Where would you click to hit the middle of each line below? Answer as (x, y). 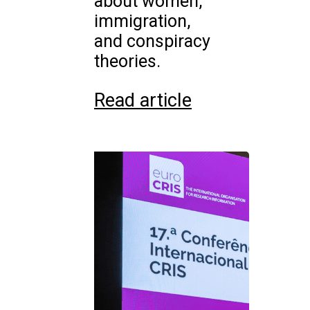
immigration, (142, 21)
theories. (127, 62)
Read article (143, 101)
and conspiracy (152, 42)
